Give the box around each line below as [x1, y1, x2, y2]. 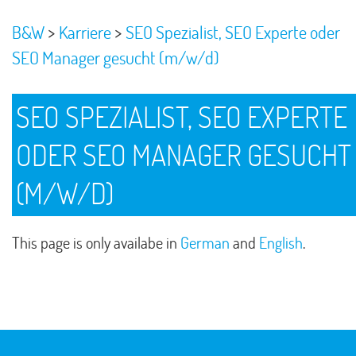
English [259, 232, 303, 253]
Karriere [59, 21, 114, 44]
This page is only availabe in [12, 232, 180, 253]
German [180, 232, 230, 253]
